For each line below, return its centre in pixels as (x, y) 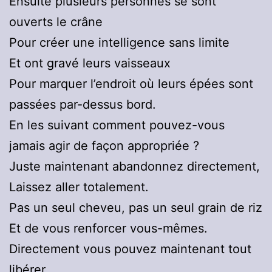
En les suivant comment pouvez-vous (117, 125)
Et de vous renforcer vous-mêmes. (108, 229)
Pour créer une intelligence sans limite (119, 43)
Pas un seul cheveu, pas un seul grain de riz (136, 208)
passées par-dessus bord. (83, 105)
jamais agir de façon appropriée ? (104, 146)
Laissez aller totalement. (79, 187)
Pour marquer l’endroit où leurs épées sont (131, 84)
